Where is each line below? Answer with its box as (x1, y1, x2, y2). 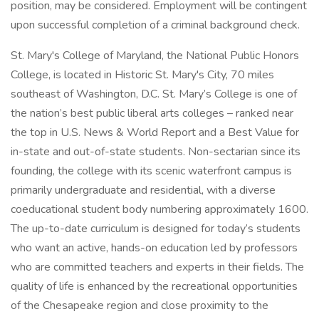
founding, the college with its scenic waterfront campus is (11, 163, 292, 179)
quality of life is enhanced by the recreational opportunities (11, 278, 298, 294)
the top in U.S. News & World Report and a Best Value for (11, 125, 299, 140)
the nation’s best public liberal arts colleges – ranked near (11, 105, 293, 121)
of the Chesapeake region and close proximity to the (11, 298, 268, 313)
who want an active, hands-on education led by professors (11, 240, 298, 256)
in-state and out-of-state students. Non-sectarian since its (11, 144, 300, 159)
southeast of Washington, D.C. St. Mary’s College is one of (11, 86, 297, 102)
